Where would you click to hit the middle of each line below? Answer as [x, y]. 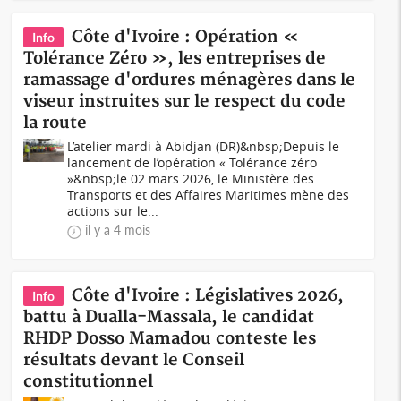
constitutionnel [89, 382]
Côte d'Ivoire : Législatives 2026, [208, 296]
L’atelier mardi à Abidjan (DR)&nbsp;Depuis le [204, 146]
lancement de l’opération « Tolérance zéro [192, 162]
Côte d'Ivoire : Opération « [186, 37]
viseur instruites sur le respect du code [185, 102]
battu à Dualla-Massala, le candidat [169, 317]
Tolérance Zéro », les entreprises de [175, 59]
